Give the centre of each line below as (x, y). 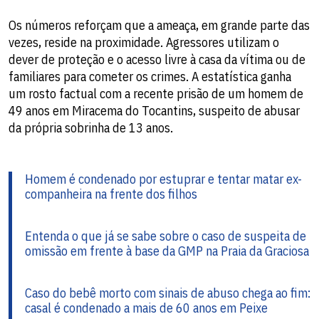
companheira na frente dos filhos (111, 194)
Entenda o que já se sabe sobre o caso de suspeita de (166, 236)
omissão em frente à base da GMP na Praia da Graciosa (167, 251)
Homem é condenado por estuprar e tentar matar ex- (163, 179)
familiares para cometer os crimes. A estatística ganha (150, 77)
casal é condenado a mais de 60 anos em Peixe (146, 308)
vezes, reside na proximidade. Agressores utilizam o (144, 43)
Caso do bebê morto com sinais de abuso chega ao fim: (168, 293)
